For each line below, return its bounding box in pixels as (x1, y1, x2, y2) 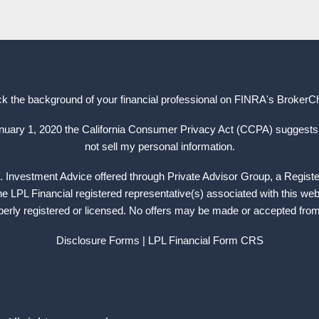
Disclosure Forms (56, 234, 140, 247)
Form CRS (212, 234, 263, 247)
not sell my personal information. (84, 140, 235, 153)
